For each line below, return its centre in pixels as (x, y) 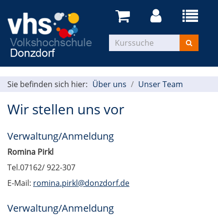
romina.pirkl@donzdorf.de (81, 183)
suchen (193, 50)
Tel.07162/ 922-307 (41, 168)
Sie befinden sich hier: (47, 84)
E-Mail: (20, 183)
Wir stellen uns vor (66, 109)
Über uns (109, 84)
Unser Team (161, 84)
